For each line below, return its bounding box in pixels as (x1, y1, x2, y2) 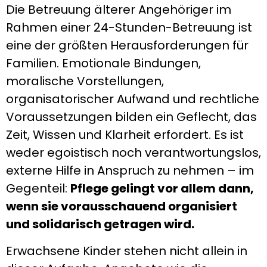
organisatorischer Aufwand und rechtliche (6, 91, 259, 108)
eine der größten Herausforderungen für (6, 37, 249, 54)
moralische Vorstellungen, (6, 73, 164, 90)
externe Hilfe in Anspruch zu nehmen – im (6, 162, 254, 179)
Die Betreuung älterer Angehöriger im (6, 1, 231, 18)
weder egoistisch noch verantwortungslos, (6, 144, 261, 162)
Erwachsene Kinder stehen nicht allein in (6, 242, 247, 259)
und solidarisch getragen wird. (6, 216, 194, 233)
